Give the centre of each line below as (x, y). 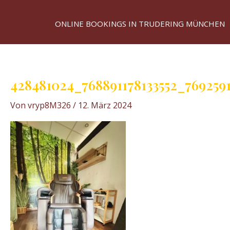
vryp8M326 (50, 105)
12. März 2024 (105, 105)
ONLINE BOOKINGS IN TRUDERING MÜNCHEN (140, 24)
